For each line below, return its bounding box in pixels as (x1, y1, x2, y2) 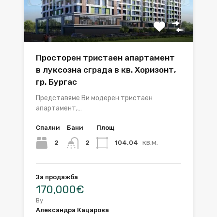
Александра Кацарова (36, 206, 109, 214)
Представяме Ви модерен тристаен (36, 93, 153, 102)
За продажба (36, 173, 78, 181)
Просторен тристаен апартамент (36, 52, 175, 62)
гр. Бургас (36, 77, 77, 87)
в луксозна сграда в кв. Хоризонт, (36, 64, 176, 75)
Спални (36, 124, 60, 131)
